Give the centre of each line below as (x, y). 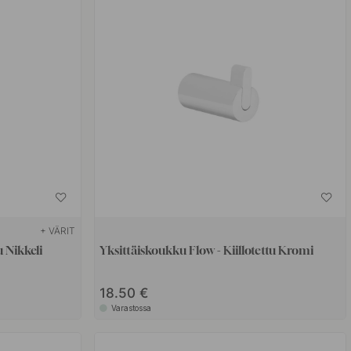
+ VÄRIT (58, 230)
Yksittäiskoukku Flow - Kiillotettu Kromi (207, 250)
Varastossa (132, 308)
